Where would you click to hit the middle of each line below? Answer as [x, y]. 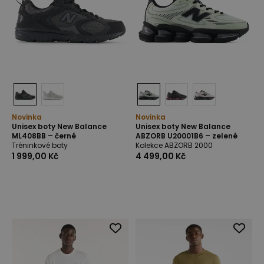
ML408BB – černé [44, 136]
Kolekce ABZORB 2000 [174, 145]
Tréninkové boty [40, 145]
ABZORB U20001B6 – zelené [187, 136]
